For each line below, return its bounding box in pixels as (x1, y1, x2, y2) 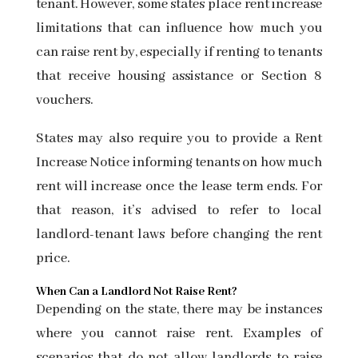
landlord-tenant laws (35, 226, 165, 244)
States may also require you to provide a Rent (35, 130, 323, 148)
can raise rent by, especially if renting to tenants (35, 44, 323, 62)
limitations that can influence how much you (35, 20, 323, 38)
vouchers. (35, 92, 96, 109)
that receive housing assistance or (35, 68, 254, 86)
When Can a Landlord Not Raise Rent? (35, 284, 237, 300)
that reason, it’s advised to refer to (35, 202, 280, 220)
